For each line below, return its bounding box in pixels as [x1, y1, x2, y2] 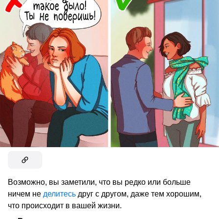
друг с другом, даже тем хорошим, [76, 189, 201, 198]
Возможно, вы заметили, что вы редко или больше [8, 177, 191, 186]
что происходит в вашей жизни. [8, 201, 122, 210]
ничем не [8, 189, 43, 198]
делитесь [43, 189, 76, 198]
